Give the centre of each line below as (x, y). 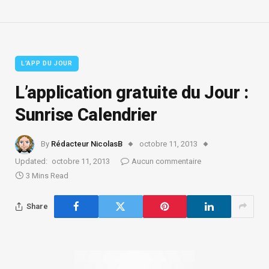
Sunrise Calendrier (86, 114)
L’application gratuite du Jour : (132, 92)
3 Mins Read (47, 175)
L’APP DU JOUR (47, 63)
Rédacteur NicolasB (87, 144)
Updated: (31, 161)
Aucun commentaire (166, 161)
